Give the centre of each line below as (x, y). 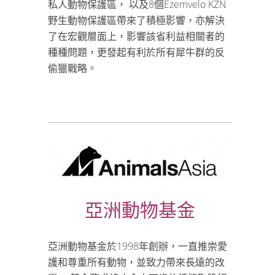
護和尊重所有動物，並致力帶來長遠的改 (136, 262)
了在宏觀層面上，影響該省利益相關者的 (136, 36)
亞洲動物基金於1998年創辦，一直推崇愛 (137, 246)
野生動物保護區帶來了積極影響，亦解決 (136, 20)
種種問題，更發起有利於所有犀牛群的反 (136, 52)
